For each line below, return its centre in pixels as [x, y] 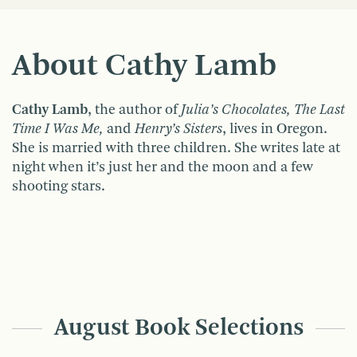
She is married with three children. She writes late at [176, 149]
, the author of [134, 110]
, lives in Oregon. [275, 129]
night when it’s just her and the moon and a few [163, 168]
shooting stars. [59, 187]
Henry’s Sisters [178, 129]
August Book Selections [178, 329]
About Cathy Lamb [144, 67]
